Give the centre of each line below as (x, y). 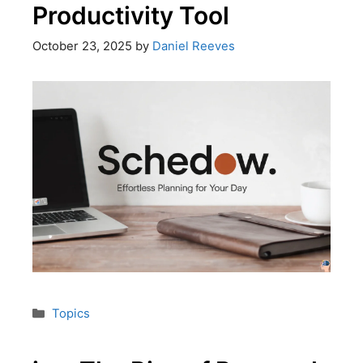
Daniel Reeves (194, 47)
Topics (70, 314)
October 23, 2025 (82, 47)
